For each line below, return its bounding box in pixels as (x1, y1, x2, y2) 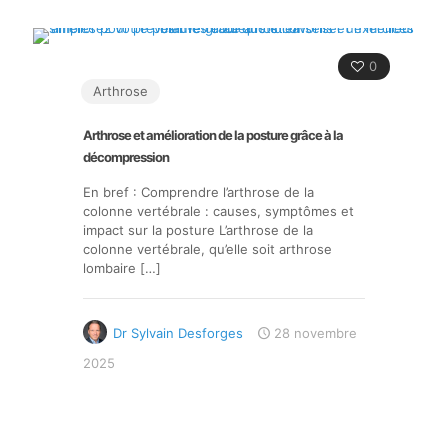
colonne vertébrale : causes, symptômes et (83, 203, 354, 219)
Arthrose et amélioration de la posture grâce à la (83, 127, 343, 143)
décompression (83, 149, 169, 165)
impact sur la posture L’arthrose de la (83, 222, 313, 238)
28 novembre (274, 325, 357, 341)
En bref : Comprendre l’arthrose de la (83, 184, 314, 200)
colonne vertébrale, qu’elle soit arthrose (83, 241, 332, 257)
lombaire (83, 260, 136, 276)
